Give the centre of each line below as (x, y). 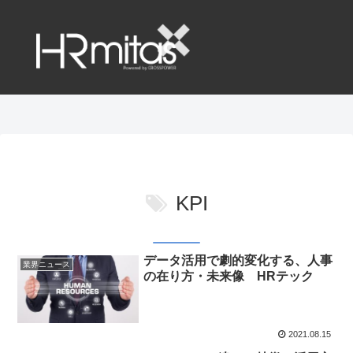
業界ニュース (46, 264)
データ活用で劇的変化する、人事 (238, 261)
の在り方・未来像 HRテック (229, 277)
